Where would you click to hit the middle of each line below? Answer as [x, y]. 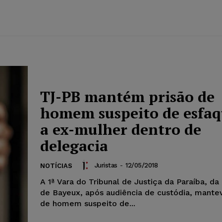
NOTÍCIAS [56, 166]
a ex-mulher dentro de [121, 130]
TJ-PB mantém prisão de [127, 97]
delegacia [74, 146]
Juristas [106, 165]
